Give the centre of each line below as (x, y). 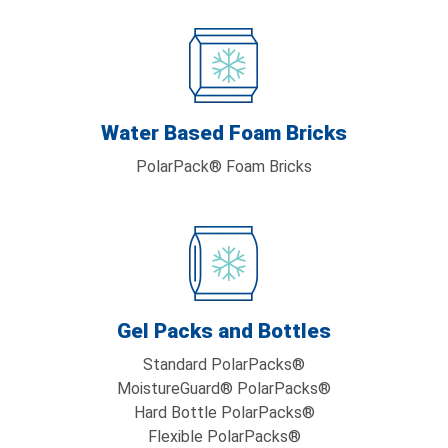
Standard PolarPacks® (224, 364)
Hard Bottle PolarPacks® (224, 412)
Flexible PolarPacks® (224, 436)
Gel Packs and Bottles (224, 331)
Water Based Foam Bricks (224, 133)
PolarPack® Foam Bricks (224, 166)
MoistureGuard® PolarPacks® (224, 388)
